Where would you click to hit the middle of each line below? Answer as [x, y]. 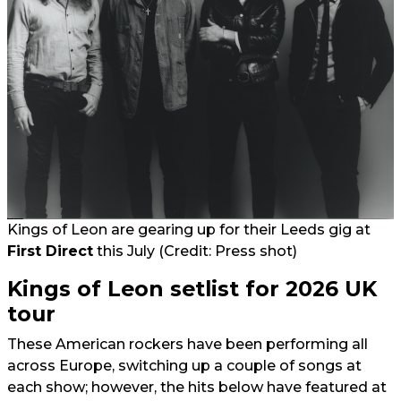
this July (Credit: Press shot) [195, 251]
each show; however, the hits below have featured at [197, 387]
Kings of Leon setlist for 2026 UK [192, 289]
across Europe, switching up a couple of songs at [184, 366]
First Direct [50, 251]
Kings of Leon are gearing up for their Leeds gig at [191, 230]
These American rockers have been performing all [188, 344]
